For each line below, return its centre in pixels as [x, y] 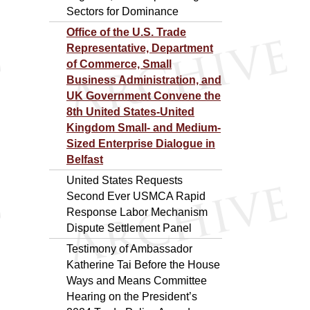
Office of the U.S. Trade [126, 32]
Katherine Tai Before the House [143, 264]
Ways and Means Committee [137, 280]
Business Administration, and [144, 80]
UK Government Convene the [144, 95]
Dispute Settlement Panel [129, 228]
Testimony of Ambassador [129, 248]
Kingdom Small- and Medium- [144, 127]
